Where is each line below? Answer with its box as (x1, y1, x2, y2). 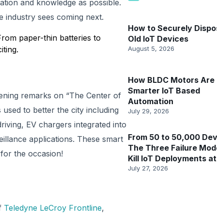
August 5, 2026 (128, 45, 174, 52)
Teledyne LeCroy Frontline (4, 203, 102, 213)
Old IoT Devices (128, 34, 188, 44)
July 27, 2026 (128, 164, 168, 172)
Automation (128, 96, 173, 106)
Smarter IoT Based (128, 86, 200, 95)
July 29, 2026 (128, 107, 169, 115)
